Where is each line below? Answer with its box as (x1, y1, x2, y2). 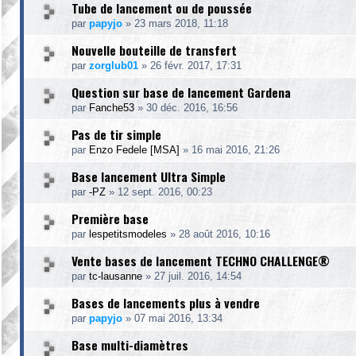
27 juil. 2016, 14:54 (154, 270, 242, 282)
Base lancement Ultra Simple (72, 167, 226, 186)
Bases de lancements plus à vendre (72, 293, 260, 312)
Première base (72, 209, 149, 228)
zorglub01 (89, 60, 138, 72)
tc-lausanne (89, 270, 142, 282)
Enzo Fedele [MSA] (89, 144, 180, 156)
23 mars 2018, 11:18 (134, 17, 228, 29)
